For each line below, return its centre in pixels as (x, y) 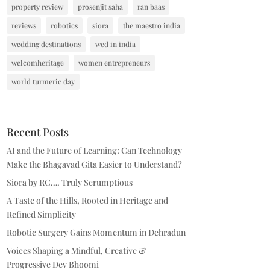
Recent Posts (37, 132)
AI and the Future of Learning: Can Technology (94, 150)
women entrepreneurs (114, 63)
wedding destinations (46, 44)
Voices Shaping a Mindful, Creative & (76, 250)
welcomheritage (37, 63)
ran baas (151, 7)
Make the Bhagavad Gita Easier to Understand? (94, 164)
